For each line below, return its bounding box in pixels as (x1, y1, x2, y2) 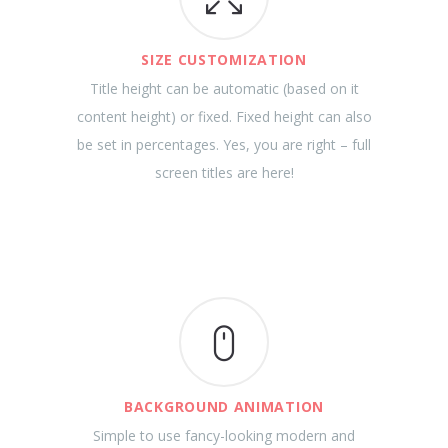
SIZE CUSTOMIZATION (141, 50, 307, 69)
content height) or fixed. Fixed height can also (76, 107, 372, 126)
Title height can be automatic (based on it (89, 79, 359, 98)
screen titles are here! (154, 163, 294, 182)
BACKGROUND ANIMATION (124, 397, 324, 416)
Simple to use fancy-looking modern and (93, 426, 355, 445)
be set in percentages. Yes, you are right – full (77, 135, 371, 154)
